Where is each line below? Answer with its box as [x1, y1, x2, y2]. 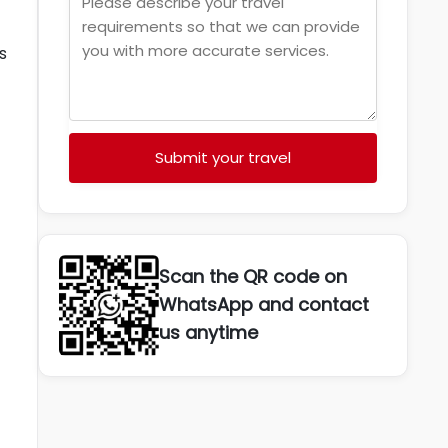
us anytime [159, 320, 258, 346]
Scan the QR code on [159, 264, 347, 290]
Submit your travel [155, 147, 291, 168]
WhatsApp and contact [159, 292, 369, 318]
